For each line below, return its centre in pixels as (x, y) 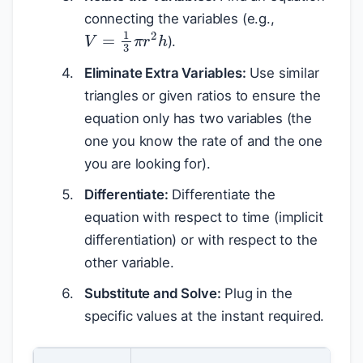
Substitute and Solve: (153, 293)
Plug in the (256, 293)
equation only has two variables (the (198, 118)
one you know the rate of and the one (203, 141)
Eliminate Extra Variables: (165, 73)
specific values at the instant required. (205, 316)
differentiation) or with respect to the (201, 239)
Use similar (282, 73)
